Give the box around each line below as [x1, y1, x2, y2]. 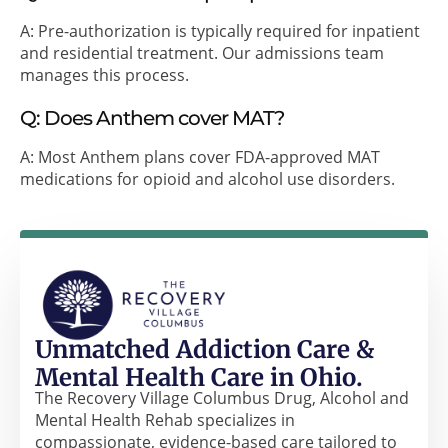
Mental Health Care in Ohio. [35, 361, 363, 393]
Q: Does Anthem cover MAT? [20, 105, 284, 130]
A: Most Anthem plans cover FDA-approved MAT [20, 145, 380, 168]
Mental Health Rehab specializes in [35, 408, 295, 431]
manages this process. [20, 63, 189, 86]
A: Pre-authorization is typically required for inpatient [20, 19, 420, 42]
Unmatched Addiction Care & [35, 333, 374, 365]
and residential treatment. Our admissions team [20, 41, 384, 64]
